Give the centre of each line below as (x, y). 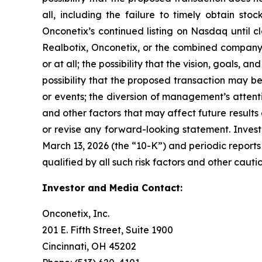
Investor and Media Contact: (112, 187)
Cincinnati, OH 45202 (89, 246)
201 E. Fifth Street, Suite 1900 (108, 230)
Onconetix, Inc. (76, 213)
